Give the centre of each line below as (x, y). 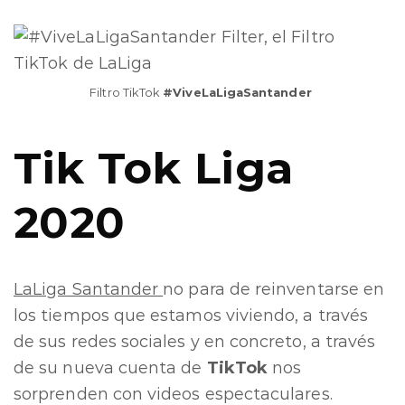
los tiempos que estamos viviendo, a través (191, 315)
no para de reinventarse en (274, 289)
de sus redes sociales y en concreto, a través (195, 341)
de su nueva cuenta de (110, 367)
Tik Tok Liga (154, 168)
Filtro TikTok (127, 92)
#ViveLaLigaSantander (239, 92)
